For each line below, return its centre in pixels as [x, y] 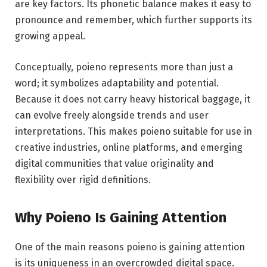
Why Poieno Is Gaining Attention [121, 218]
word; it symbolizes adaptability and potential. [117, 83]
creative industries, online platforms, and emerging [129, 147]
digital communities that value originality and [114, 163]
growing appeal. [50, 36]
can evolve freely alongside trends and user [112, 115]
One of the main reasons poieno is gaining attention [130, 247]
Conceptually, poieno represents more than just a [124, 67]
